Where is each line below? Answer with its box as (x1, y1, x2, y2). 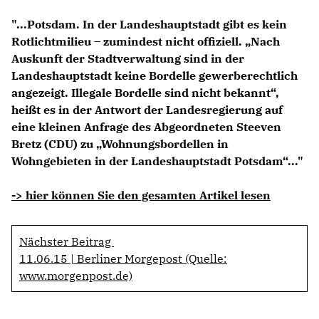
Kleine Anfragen (120, 19, 209, 33)
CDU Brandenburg (115, 101, 214, 115)
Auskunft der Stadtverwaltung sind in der (11, 51, 244, 66)
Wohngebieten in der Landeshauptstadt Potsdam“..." (11, 153, 303, 168)
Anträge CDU (130, 1, 199, 16)
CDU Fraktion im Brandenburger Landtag (52, 84, 277, 98)
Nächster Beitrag (19, 234, 114, 249)
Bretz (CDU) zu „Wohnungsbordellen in (11, 136, 229, 151)
